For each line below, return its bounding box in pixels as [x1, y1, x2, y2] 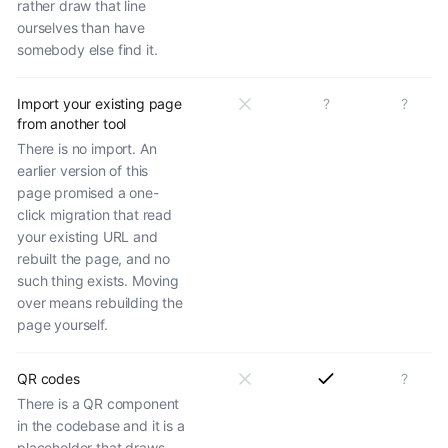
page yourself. [17, 315, 108, 333]
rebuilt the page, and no [17, 249, 171, 267]
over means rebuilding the [17, 293, 183, 311]
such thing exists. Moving [17, 271, 179, 289]
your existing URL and [17, 227, 158, 245]
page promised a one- [17, 183, 159, 201]
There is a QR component [17, 394, 180, 412]
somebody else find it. [17, 40, 158, 58]
